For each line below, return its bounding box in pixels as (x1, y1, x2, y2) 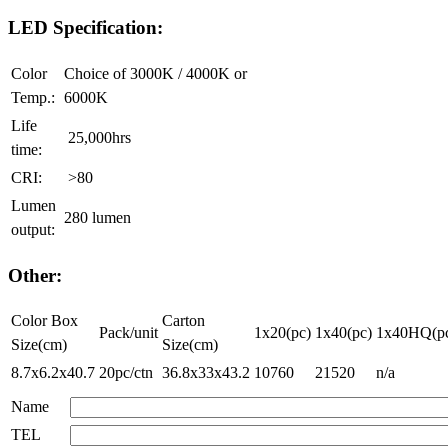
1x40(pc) (315, 324, 372, 342)
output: (11, 220, 59, 238)
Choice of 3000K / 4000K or (64, 64, 247, 82)
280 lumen (64, 208, 131, 226)
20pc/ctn (99, 364, 153, 382)
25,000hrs (64, 128, 131, 146)
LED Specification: (8, 17, 163, 39)
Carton (162, 312, 205, 330)
